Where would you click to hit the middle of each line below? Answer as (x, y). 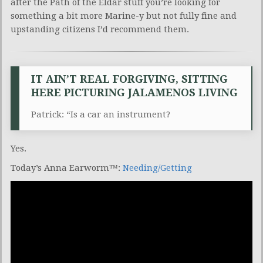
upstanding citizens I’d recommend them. (100, 29)
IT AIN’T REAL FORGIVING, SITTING (129, 79)
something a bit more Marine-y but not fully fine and (124, 16)
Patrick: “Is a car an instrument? (101, 114)
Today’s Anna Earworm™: (67, 168)
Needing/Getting (157, 168)
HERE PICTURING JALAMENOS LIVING (134, 92)
